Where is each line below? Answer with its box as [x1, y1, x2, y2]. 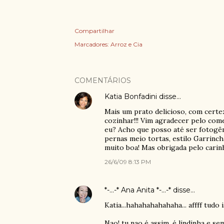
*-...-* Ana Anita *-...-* [104, 185, 171, 194]
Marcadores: [74, 40, 109, 48]
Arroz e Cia [110, 40, 142, 48]
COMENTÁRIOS [74, 76, 131, 85]
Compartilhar [74, 27, 114, 34]
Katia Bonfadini [104, 92, 157, 101]
